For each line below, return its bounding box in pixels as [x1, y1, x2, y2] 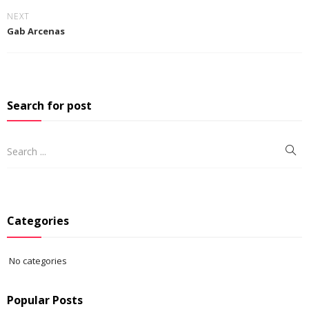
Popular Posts [7, 292, 83, 308]
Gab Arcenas [7, 24, 65, 37]
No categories [9, 254, 67, 267]
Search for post [7, 97, 92, 113]
